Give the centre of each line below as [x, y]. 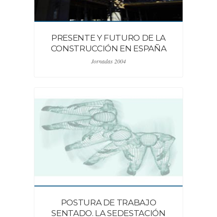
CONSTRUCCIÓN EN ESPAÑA [108, 48]
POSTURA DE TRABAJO [108, 202]
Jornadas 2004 [108, 61]
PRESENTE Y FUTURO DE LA [108, 38]
